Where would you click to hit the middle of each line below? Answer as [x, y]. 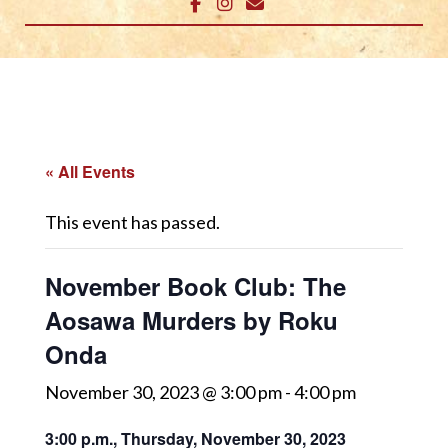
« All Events [90, 171]
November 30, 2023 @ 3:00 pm [163, 391]
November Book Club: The [195, 285]
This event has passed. [132, 221]
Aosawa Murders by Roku [191, 319]
